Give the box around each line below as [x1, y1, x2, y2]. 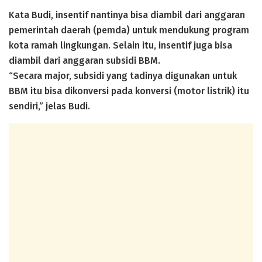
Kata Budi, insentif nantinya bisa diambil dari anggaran [9, 9, 245, 20]
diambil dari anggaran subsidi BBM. [9, 54, 160, 66]
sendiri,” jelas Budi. [9, 100, 90, 112]
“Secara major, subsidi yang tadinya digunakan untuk [9, 70, 237, 81]
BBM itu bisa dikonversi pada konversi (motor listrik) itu [9, 85, 249, 96]
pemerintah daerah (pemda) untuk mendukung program [9, 24, 249, 36]
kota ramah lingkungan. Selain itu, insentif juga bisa [9, 39, 232, 51]
